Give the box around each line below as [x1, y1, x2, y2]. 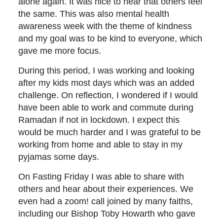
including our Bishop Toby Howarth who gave [18, 208, 196, 219]
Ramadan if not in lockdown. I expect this [18, 114, 180, 125]
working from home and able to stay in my [18, 139, 183, 150]
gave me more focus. [18, 45, 102, 56]
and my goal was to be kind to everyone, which [18, 33, 203, 44]
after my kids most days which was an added [18, 77, 195, 88]
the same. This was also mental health [18, 8, 170, 19]
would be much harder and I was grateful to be [18, 127, 201, 138]
